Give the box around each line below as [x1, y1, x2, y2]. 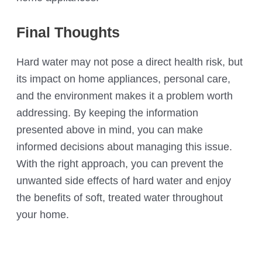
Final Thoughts [16, 24, 120, 41]
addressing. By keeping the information [16, 106, 199, 119]
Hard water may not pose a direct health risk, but [16, 56, 243, 68]
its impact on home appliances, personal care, [16, 73, 231, 85]
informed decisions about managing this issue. [16, 140, 233, 153]
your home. [16, 208, 70, 221]
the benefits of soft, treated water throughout [16, 191, 223, 204]
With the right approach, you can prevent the [16, 157, 224, 170]
